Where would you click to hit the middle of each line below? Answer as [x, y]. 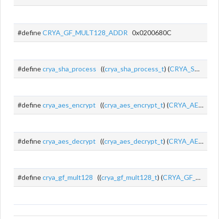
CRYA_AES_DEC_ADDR [184, 141]
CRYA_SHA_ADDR [182, 69]
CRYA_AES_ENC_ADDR [184, 105]
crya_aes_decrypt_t [134, 141]
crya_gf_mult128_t [129, 177]
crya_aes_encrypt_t [134, 105]
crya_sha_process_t [134, 69]
